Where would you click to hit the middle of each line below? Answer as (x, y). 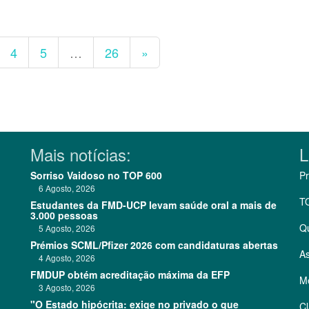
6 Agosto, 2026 (63, 188)
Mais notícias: (81, 154)
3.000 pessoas (64, 215)
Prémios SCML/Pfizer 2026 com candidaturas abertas (154, 245)
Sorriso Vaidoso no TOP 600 (96, 175)
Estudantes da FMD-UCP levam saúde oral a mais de (153, 205)
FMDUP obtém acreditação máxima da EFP (130, 275)
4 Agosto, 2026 (63, 258)
